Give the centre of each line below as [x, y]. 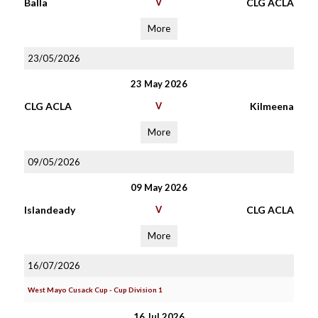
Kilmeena [272, 106]
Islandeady [49, 210]
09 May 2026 [159, 187]
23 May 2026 [159, 84]
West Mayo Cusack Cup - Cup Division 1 [95, 290]
